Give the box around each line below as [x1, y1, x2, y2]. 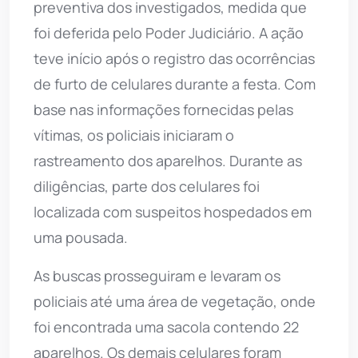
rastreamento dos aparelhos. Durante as [34, 151, 302, 171]
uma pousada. [34, 228, 128, 248]
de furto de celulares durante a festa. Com [34, 74, 316, 94]
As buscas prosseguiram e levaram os [34, 266, 280, 286]
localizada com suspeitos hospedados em [34, 202, 312, 222]
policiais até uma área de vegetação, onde [34, 292, 316, 312]
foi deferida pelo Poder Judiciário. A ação [34, 23, 304, 43]
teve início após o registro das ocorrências [34, 49, 315, 69]
